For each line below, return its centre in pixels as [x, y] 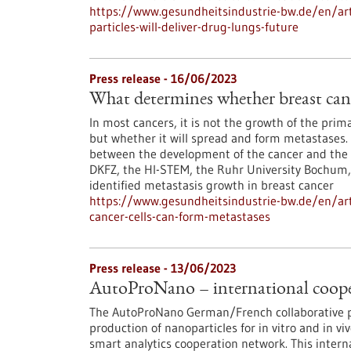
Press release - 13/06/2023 [163, 268]
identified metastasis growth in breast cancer [212, 185]
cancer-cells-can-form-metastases [180, 216]
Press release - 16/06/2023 [163, 78]
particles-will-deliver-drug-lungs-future [194, 27]
